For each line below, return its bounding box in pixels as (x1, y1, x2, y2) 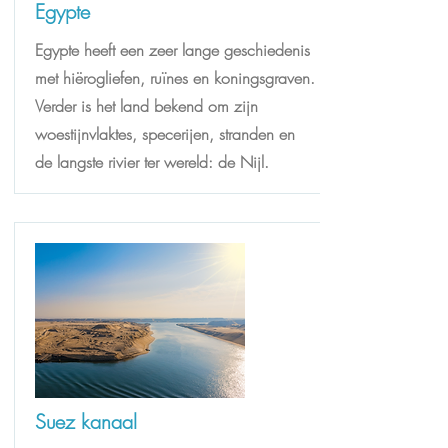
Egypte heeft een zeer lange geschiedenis (35, 39, 310, 61)
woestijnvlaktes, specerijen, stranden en (35, 123, 295, 145)
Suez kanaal (35, 408, 137, 435)
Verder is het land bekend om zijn (35, 95, 258, 117)
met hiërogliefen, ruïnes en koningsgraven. (35, 67, 315, 89)
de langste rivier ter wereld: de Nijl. (35, 151, 269, 173)
